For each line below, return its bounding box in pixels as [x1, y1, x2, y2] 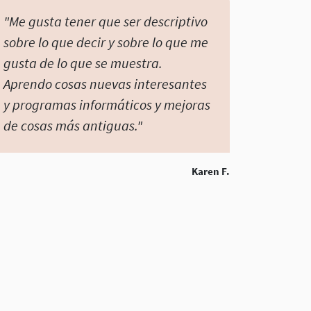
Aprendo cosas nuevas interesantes [3, 75, 207, 93]
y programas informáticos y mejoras [3, 96, 210, 114]
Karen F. [192, 165, 230, 178]
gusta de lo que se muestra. [3, 54, 162, 72]
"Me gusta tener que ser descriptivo [3, 12, 208, 31]
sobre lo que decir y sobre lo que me [3, 33, 208, 51]
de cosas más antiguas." [3, 117, 142, 135]
